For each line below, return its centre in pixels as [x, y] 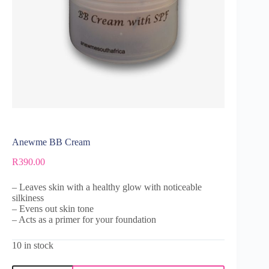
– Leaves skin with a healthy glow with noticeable [107, 187]
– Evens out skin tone [53, 208]
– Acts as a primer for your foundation [84, 219]
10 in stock [33, 245]
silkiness [28, 198]
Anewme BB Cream [51, 142]
